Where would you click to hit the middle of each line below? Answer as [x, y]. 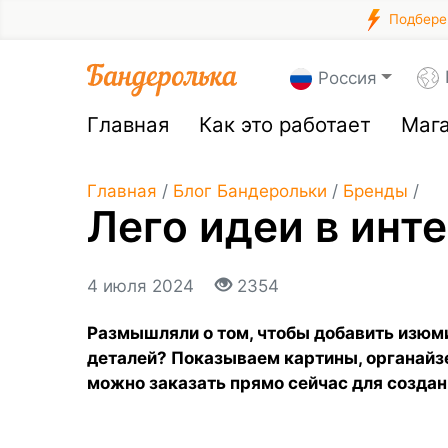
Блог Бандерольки [250, 191]
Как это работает [285, 124]
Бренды [375, 191]
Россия [347, 77]
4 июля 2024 [143, 286]
